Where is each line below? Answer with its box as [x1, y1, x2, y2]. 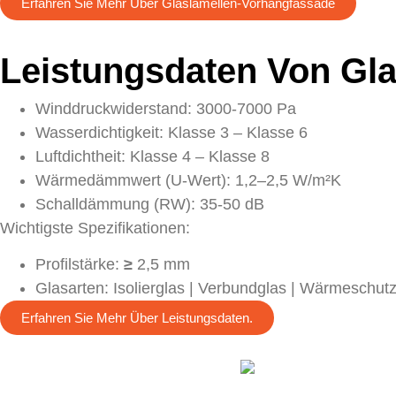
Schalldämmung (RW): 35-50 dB [35, 194, 264, 213]
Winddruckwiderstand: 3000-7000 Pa [35, 99, 296, 118]
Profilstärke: [35, 255, 124, 274]
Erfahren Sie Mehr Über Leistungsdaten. [21, 310, 253, 326]
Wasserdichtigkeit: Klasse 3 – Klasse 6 [35, 123, 308, 141]
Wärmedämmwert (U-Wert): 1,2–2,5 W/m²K [35, 171, 341, 189]
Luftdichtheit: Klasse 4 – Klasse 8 [35, 147, 270, 165]
